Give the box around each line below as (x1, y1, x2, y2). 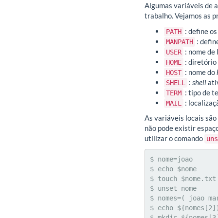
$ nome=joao (150, 155, 193, 163)
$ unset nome (150, 184, 197, 192)
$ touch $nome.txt (150, 174, 216, 182)
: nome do (183, 67, 217, 76)
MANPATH (166, 37, 193, 46)
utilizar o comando (145, 134, 204, 143)
